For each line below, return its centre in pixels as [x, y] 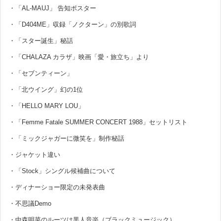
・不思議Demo [30, 203]
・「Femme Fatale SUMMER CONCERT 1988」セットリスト [98, 122]
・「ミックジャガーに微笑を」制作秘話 [67, 138]
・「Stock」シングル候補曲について [62, 171]
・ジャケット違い [35, 154]
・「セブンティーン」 [41, 73]
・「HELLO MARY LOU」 [47, 106]
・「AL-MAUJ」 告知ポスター [53, 8]
